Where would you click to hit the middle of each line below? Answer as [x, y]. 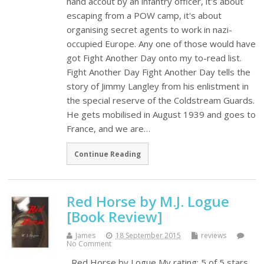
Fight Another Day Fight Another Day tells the [159, 72]
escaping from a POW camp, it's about [144, 15]
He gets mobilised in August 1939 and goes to [161, 114]
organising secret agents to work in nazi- [150, 29]
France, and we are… [109, 128]
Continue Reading [108, 154]
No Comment [89, 243]
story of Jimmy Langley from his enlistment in [158, 86]
